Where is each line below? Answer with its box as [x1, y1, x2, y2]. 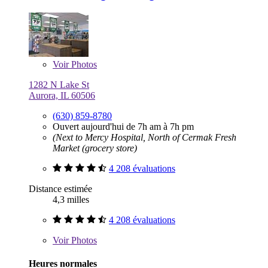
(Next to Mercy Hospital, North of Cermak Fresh [53, 132, 236, 142]
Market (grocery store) [53, 142, 137, 153]
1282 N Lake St [29, 79, 89, 90]
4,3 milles [53, 194, 89, 205]
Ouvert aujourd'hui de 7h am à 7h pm [53, 121, 194, 132]
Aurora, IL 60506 [29, 90, 95, 100]
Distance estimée [29, 183, 92, 194]
